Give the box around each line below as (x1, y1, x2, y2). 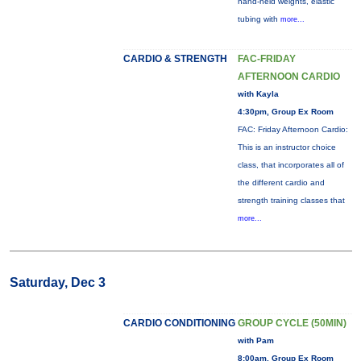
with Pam (237, 336, 274, 345)
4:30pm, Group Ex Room (237, 107, 334, 116)
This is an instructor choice (237, 143, 336, 151)
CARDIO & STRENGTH (122, 53, 227, 64)
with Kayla (237, 89, 279, 98)
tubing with (237, 15, 280, 23)
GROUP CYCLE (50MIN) (237, 317, 346, 329)
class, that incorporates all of (237, 160, 344, 169)
